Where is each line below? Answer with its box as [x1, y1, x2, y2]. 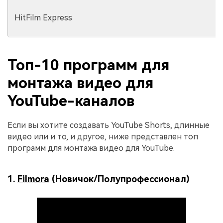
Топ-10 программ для [7, 56, 169, 74]
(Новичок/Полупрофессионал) [49, 173, 190, 184]
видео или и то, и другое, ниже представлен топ [7, 132, 198, 142]
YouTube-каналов [7, 92, 134, 110]
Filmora [17, 173, 49, 184]
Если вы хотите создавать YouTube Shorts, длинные [7, 120, 210, 130]
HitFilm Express [14, 12, 72, 22]
